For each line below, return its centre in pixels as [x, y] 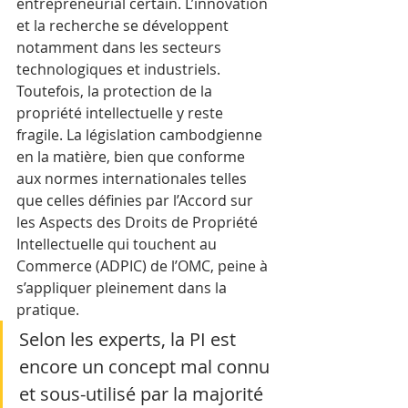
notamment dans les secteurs [121, 47]
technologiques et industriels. [120, 69]
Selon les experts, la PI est [130, 339]
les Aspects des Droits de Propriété [139, 222]
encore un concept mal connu [147, 367]
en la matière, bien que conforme [133, 157]
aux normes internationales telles [133, 178]
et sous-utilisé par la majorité [143, 394]
